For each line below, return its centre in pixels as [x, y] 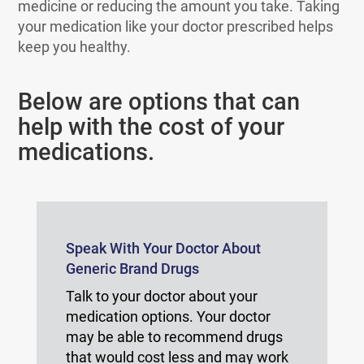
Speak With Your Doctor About [163, 248]
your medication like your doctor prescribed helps [176, 26]
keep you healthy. [75, 47]
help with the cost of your [152, 127]
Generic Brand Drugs [132, 269]
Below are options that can [159, 102]
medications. [87, 152]
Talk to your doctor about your [161, 296]
